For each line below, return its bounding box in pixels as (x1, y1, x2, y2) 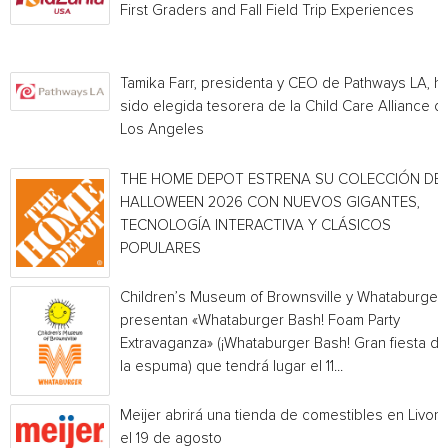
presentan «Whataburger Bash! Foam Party (120, 313, 400, 328)
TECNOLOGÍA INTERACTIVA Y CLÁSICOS (120, 218, 391, 233)
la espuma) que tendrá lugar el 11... (120, 359, 343, 374)
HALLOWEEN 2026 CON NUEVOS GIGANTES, (120, 195, 420, 210)
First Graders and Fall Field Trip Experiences (120, 3, 414, 18)
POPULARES (120, 241, 201, 256)
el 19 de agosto (120, 431, 222, 446)
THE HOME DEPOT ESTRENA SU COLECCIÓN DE (120, 172, 442, 187)
